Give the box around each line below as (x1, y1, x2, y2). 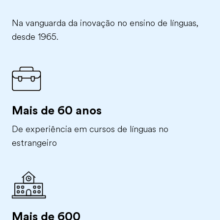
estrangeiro (12, 138, 57, 148)
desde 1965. (12, 32, 58, 42)
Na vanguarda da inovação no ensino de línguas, (12, 18, 198, 28)
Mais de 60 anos (12, 104, 102, 117)
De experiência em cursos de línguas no (12, 124, 168, 134)
